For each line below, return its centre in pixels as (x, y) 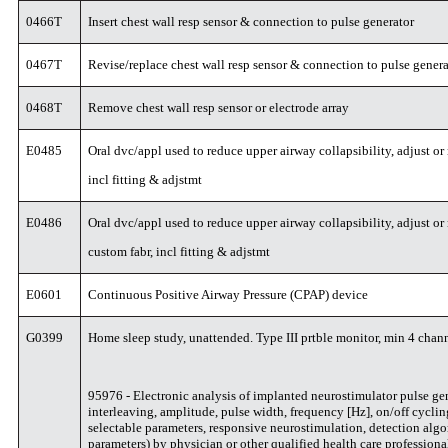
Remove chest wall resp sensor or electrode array (219, 107)
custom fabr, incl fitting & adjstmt (179, 251)
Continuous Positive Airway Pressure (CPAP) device (228, 294)
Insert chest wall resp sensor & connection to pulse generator (251, 21)
